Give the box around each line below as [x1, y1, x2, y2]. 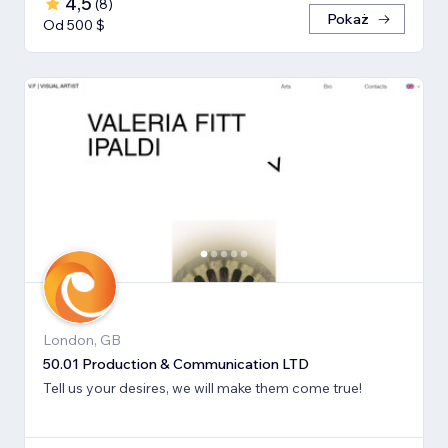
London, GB [43, 331, 121, 350]
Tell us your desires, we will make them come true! [43, 379, 362, 398]
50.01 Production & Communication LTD [43, 355, 309, 374]
